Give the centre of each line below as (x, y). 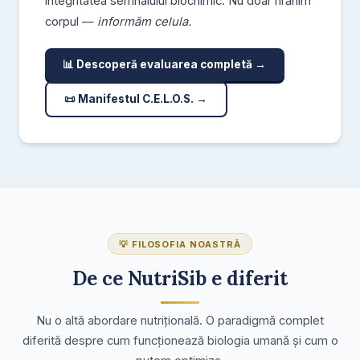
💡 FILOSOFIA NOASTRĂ (180, 244)
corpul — (71, 21)
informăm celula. (144, 21)
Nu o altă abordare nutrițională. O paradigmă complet (180, 321)
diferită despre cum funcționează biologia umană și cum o (180, 341)
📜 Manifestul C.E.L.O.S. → (136, 99)
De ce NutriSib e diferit (180, 278)
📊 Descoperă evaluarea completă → (165, 65)
